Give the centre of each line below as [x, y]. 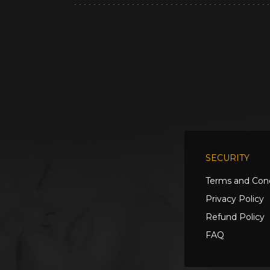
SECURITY [227, 158]
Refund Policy [235, 217]
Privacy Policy [234, 199]
